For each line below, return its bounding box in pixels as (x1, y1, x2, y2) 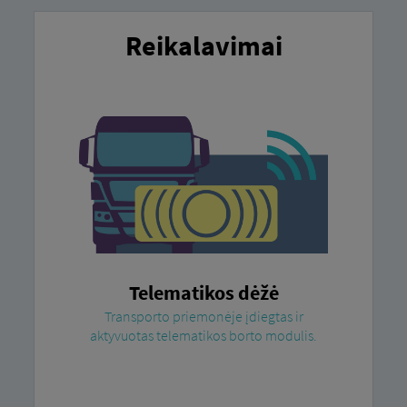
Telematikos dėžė (128, 279, 279, 305)
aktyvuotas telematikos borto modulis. (90, 325, 317, 344)
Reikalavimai (124, 27, 283, 63)
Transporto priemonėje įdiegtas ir (104, 306, 303, 325)
